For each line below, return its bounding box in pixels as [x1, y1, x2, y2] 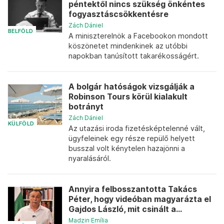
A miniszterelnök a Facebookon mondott [68, 31, 208, 40]
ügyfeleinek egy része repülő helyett [68, 134, 195, 142]
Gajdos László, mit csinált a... [68, 204, 182, 214]
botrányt [68, 102, 103, 111]
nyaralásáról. [68, 154, 111, 162]
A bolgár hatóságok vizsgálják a [68, 82, 194, 91]
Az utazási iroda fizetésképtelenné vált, [68, 124, 205, 132]
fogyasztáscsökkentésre [68, 9, 168, 19]
